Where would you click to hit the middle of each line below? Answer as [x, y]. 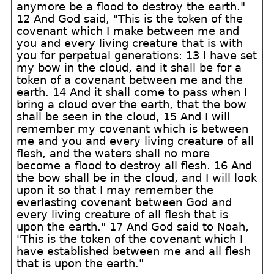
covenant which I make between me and [128, 31]
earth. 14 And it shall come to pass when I [132, 92]
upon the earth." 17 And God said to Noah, [133, 227]
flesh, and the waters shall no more [113, 153]
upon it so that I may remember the [115, 190]
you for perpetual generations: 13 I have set [137, 55]
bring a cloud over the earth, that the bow [132, 104]
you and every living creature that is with [130, 43]
